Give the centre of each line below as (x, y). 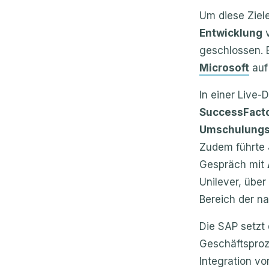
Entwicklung (231, 33)
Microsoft (224, 68)
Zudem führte (234, 147)
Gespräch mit (233, 164)
